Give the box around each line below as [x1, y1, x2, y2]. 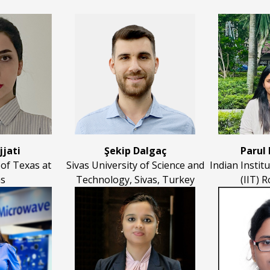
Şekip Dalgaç [104, 144, 166, 158]
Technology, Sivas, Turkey [75, 173, 195, 187]
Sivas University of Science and [66, 159, 204, 172]
